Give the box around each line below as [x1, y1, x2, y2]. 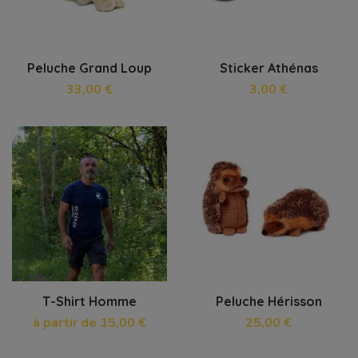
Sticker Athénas [219, 59, 318, 76]
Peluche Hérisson [215, 293, 322, 310]
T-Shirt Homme [42, 293, 137, 310]
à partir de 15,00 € [33, 314, 146, 332]
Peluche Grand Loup [27, 59, 152, 76]
